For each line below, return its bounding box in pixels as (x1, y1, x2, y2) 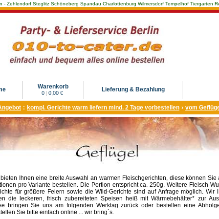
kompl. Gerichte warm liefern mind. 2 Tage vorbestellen (27, 104, 179, 111)
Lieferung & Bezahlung (101, 86, 165, 93)
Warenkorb (38, 83, 68, 90)
